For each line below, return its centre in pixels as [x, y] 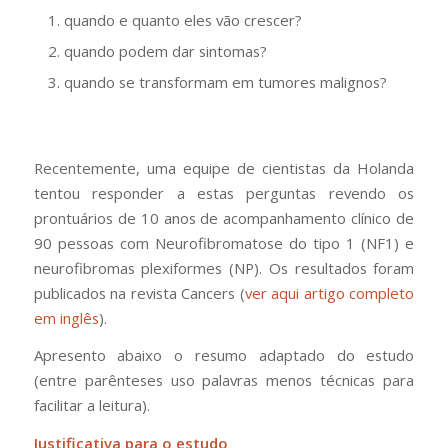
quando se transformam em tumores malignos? [227, 81]
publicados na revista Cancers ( [139, 292]
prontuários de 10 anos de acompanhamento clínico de [224, 217]
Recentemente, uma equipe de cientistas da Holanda [224, 167]
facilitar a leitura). [95, 405]
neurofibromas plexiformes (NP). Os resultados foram [224, 267]
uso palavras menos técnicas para [292, 380]
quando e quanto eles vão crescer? [182, 19]
